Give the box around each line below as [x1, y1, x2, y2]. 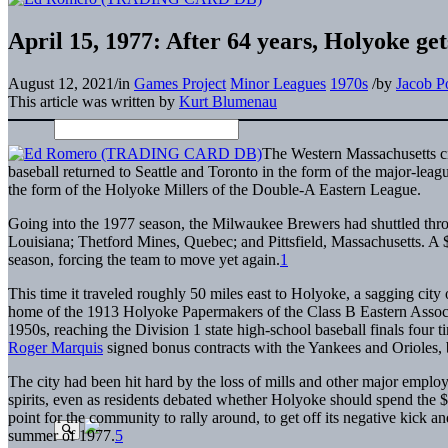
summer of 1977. [8, 426, 115, 444]
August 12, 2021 [8, 74, 114, 92]
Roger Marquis [8, 338, 103, 356]
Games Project [134, 74, 226, 92]
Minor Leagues [230, 74, 326, 92]
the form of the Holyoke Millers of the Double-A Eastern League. [8, 180, 421, 198]
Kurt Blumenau [179, 92, 277, 110]
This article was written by [8, 92, 179, 110]
